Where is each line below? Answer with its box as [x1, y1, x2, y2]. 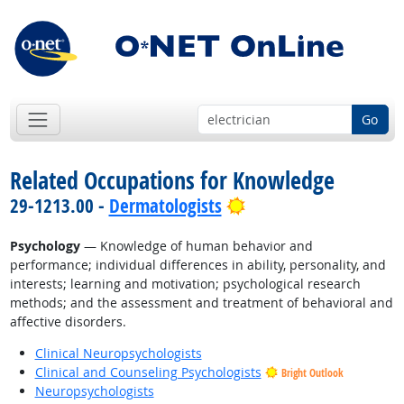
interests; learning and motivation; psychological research [9, 275, 361, 293]
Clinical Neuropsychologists [34, 344, 202, 363]
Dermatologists [108, 193, 222, 219]
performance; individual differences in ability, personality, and [9, 256, 386, 274]
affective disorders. [9, 313, 126, 331]
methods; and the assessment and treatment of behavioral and [9, 294, 393, 312]
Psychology [9, 237, 80, 255]
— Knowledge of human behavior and [79, 237, 313, 255]
